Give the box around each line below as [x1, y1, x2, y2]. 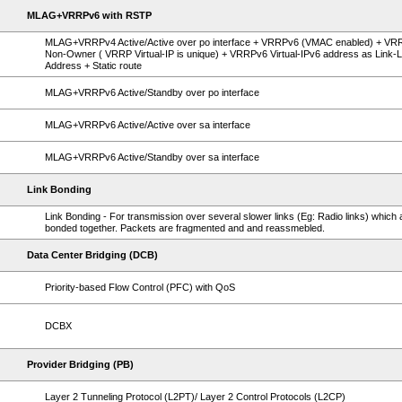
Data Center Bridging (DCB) [27, 249, 158, 260]
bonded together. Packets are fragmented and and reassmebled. [45, 223, 325, 233]
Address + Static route [45, 60, 142, 71]
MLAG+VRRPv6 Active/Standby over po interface [45, 87, 259, 98]
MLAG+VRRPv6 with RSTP [27, 10, 152, 21]
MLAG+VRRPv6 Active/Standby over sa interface [45, 152, 259, 162]
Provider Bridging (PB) [27, 359, 134, 370]
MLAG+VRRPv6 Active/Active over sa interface [45, 119, 250, 130]
